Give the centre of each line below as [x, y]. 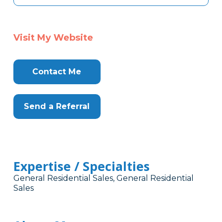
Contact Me [57, 72]
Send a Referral [57, 107]
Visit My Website [53, 38]
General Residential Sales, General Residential [103, 178]
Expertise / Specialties [81, 166]
